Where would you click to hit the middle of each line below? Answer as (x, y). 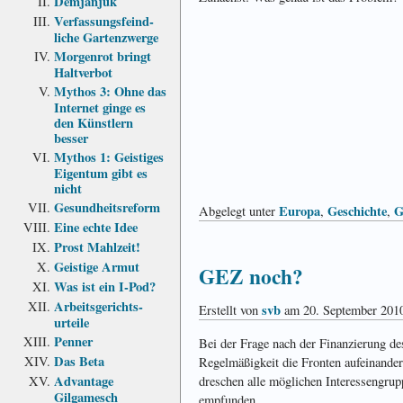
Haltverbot (83, 71)
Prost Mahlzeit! (97, 246)
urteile (72, 321)
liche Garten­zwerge (106, 36)
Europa (300, 211)
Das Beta (79, 361)
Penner (73, 341)
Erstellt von (230, 309)
